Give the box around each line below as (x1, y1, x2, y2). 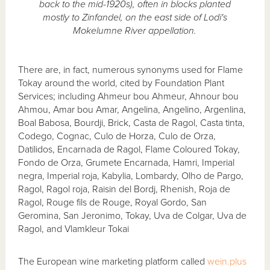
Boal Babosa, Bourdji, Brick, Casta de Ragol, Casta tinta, (18, 116, 245, 129)
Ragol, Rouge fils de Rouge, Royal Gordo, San (18, 196, 207, 209)
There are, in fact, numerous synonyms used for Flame (18, 63, 243, 76)
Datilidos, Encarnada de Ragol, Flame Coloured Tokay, (18, 143, 240, 155)
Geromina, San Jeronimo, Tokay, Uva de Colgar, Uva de (18, 209, 247, 222)
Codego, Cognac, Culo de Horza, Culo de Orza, (18, 130, 216, 142)
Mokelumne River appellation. (73, 24, 196, 37)
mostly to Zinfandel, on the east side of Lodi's (42, 11, 227, 24)
